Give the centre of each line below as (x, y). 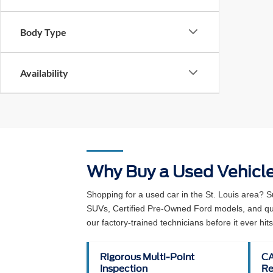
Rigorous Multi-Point (147, 257)
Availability (44, 73)
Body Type (43, 32)
